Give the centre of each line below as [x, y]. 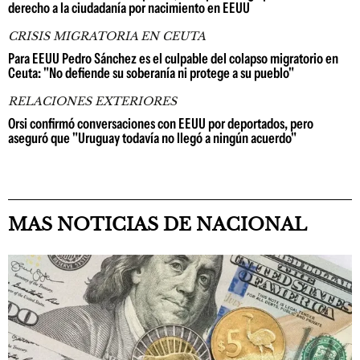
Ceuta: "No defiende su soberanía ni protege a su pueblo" [151, 73]
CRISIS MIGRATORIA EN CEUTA [107, 36]
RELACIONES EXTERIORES [92, 101]
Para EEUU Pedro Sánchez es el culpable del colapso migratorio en [173, 59]
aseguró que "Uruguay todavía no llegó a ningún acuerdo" [152, 138]
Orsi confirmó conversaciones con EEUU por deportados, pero [161, 124]
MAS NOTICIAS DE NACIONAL [157, 225]
